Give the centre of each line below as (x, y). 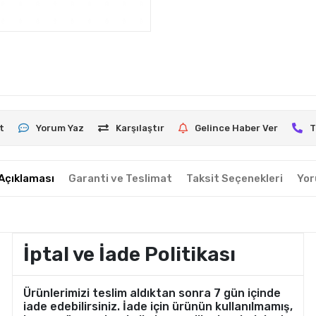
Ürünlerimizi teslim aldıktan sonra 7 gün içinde (152, 293)
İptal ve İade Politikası (129, 254)
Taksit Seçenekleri (234, 178)
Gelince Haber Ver (237, 128)
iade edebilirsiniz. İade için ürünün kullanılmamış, (158, 306)
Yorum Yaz (60, 128)
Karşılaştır (140, 128)
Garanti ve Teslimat (120, 178)
